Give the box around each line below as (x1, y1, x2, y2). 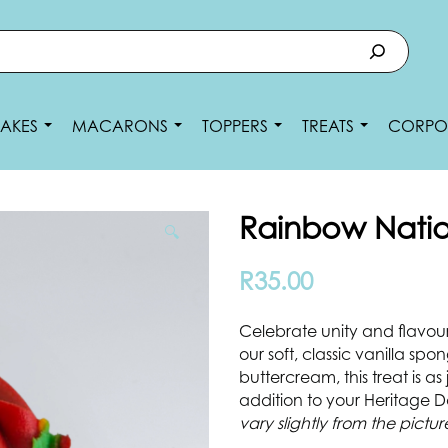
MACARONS (72, 116, 172, 136)
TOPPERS (202, 116, 272, 136)
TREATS (302, 116, 358, 136)
